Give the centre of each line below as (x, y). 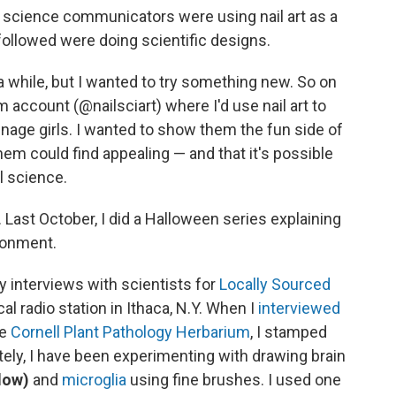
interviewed (299, 308)
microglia (94, 380)
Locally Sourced (275, 285)
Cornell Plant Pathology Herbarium (130, 332)
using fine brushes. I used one (234, 380)
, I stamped (289, 332)
